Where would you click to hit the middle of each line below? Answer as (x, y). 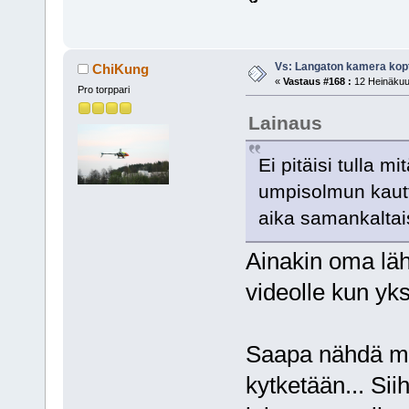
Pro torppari (103, 89)
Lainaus (285, 122)
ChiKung (121, 68)
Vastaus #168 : (317, 81)
